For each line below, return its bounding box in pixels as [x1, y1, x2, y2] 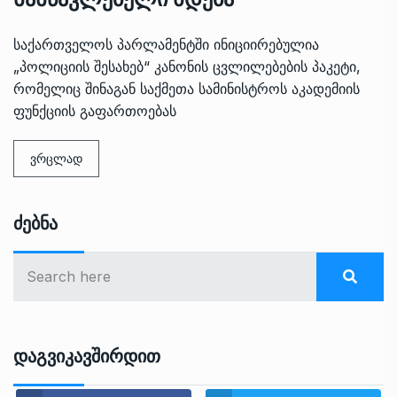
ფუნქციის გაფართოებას [13, 101, 176, 120]
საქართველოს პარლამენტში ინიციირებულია [13, 35, 319, 53]
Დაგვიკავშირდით [13, 345, 160, 367]
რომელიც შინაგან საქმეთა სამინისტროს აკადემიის [13, 79, 360, 97]
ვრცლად [30, 150, 82, 166]
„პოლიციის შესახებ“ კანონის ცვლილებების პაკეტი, [13, 57, 361, 75]
